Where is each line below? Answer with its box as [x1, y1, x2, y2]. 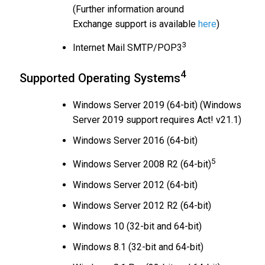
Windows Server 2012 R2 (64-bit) [73, 199, 211, 211]
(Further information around [73, 3, 184, 15]
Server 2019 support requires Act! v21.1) [73, 114, 241, 125]
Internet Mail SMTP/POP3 [73, 41, 182, 53]
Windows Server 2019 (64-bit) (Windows [73, 99, 241, 111]
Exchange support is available [73, 18, 198, 30]
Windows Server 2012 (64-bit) [73, 179, 198, 190]
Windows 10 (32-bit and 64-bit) [73, 220, 202, 232]
